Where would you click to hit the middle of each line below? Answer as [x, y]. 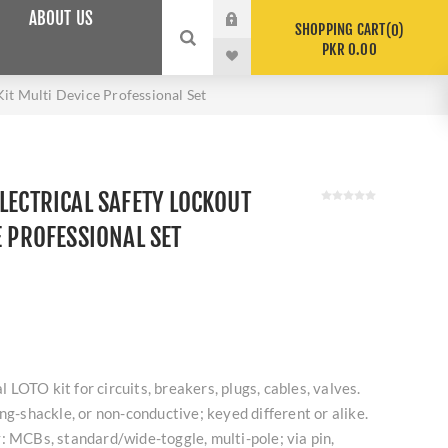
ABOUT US [61, 18]
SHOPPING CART [340, 29]
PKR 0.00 [349, 49]
